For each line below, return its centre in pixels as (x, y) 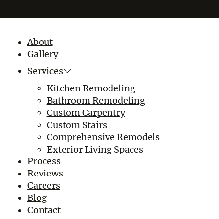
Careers (44, 186)
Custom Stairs (77, 125)
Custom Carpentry (86, 112)
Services (45, 71)
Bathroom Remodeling (96, 100)
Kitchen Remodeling (91, 88)
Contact (44, 210)
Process (44, 161)
